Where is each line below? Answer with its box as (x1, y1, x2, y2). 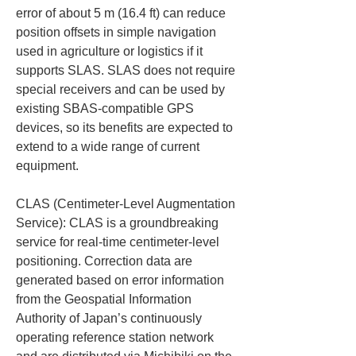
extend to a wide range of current (16, 140, 203, 153)
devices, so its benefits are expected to (16, 121, 236, 134)
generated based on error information (16, 273, 227, 287)
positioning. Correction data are (16, 254, 195, 268)
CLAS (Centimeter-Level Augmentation (16, 197, 238, 211)
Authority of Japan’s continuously (16, 311, 205, 325)
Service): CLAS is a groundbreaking (16, 216, 222, 230)
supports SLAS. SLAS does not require (16, 64, 238, 77)
